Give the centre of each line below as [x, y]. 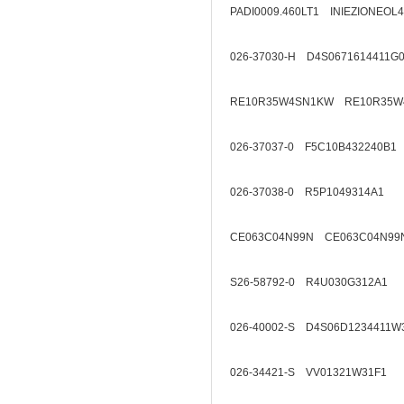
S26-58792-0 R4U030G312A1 [309, 282]
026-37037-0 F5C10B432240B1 [313, 147]
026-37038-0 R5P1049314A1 [307, 192]
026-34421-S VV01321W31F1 [308, 372]
